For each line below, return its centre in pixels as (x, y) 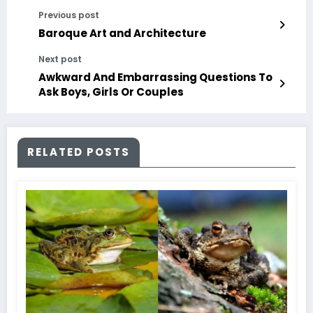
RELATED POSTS (79, 152)
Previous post (69, 15)
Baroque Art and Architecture (122, 33)
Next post (60, 59)
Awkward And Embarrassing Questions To (155, 77)
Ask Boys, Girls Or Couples (111, 92)
